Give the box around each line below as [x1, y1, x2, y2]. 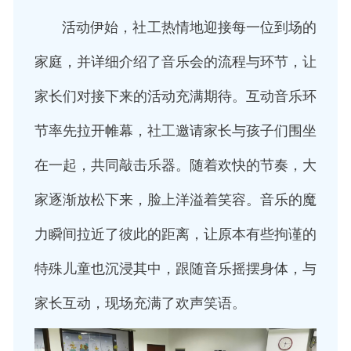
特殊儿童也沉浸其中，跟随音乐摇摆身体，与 [34, 260, 317, 277]
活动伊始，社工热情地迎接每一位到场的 [34, 19, 317, 35]
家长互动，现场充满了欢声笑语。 [34, 295, 246, 311]
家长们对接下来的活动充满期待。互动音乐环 [34, 88, 317, 104]
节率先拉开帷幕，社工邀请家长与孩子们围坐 [34, 122, 317, 139]
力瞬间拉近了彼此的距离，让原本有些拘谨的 [34, 226, 317, 242]
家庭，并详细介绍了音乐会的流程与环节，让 [34, 53, 317, 70]
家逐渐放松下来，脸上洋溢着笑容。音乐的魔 [34, 191, 317, 208]
